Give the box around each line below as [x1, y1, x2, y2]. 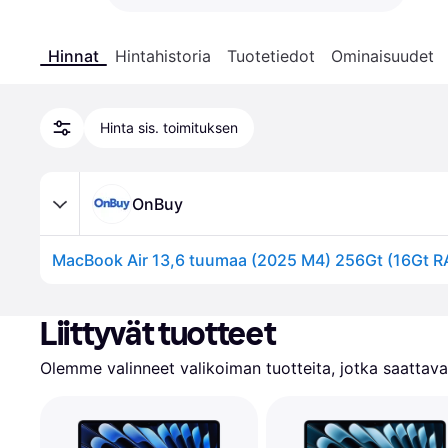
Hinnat [48, 46, 99, 66]
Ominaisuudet [331, 46, 434, 66]
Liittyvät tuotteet [40, 315, 276, 353]
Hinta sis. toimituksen [100, 119, 238, 136]
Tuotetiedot [227, 46, 315, 66]
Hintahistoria [115, 46, 211, 66]
